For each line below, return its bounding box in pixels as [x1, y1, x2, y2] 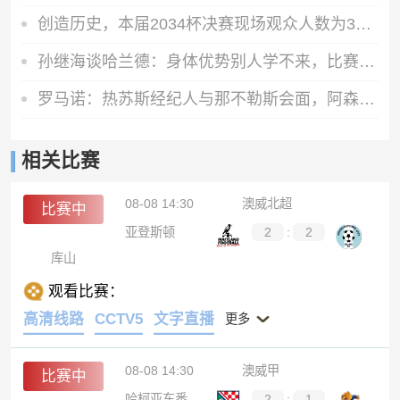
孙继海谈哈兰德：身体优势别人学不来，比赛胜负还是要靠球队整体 [358, 52, 375, 71]
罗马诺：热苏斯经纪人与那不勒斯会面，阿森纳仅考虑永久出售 [358, 89, 375, 108]
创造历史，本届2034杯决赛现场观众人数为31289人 [354, 14, 371, 33]
